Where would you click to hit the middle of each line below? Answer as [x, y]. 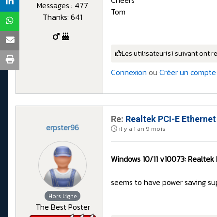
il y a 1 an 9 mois [142, 128]
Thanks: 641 [62, 17]
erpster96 [62, 127]
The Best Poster [62, 207]
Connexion [129, 72]
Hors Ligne [62, 196]
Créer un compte [188, 72]
